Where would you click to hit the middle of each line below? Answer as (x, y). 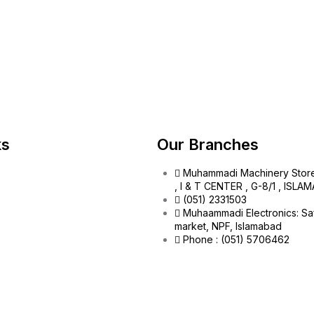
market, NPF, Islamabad (228, 226)
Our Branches (208, 145)
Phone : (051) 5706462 (236, 240)
